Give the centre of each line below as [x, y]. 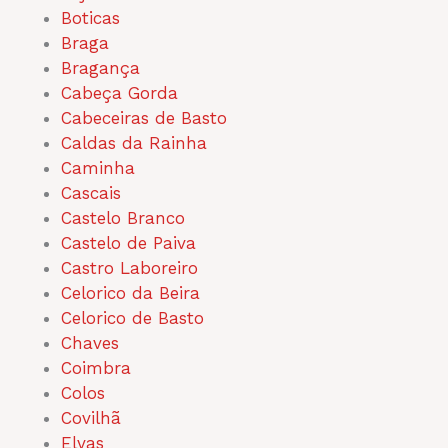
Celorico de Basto [132, 317]
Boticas [90, 17]
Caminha [98, 167]
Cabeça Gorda [119, 92]
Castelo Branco [123, 217]
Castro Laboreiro [129, 267]
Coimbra [96, 367]
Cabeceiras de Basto [144, 117]
